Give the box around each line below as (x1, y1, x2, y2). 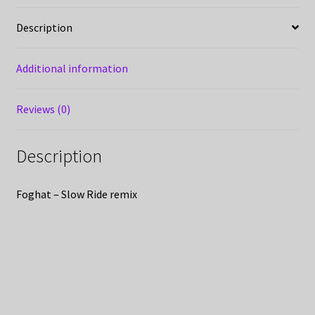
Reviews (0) (15, 101, 70, 116)
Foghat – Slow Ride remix (15, 187, 137, 202)
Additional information (15, 60, 128, 75)
